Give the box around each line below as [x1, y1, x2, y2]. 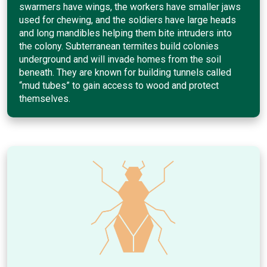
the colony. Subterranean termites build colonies [19, 40, 219, 52]
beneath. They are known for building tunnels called [19, 66, 231, 78]
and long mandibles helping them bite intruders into [19, 27, 232, 39]
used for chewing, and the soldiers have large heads [19, 14, 236, 26]
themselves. [19, 92, 70, 104]
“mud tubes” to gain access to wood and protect [19, 79, 219, 91]
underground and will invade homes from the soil [19, 53, 221, 65]
